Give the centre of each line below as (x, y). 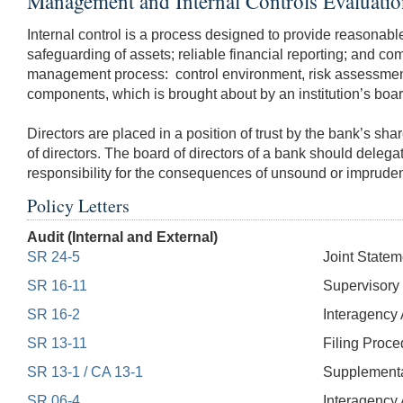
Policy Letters (78, 205)
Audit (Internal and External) (122, 237)
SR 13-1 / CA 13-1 (85, 372)
